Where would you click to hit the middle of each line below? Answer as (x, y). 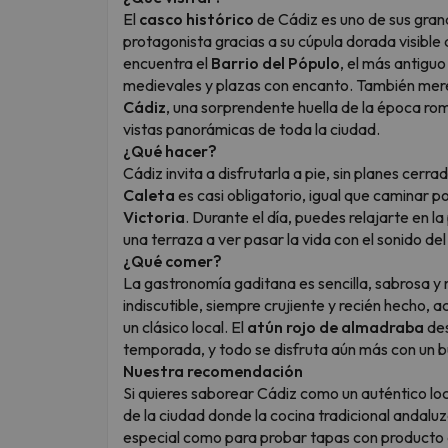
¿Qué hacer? (170, 150)
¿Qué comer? (172, 260)
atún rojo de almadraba (335, 326)
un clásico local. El (185, 326)
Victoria (154, 216)
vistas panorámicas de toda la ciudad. (251, 128)
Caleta (149, 194)
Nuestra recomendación (213, 370)
